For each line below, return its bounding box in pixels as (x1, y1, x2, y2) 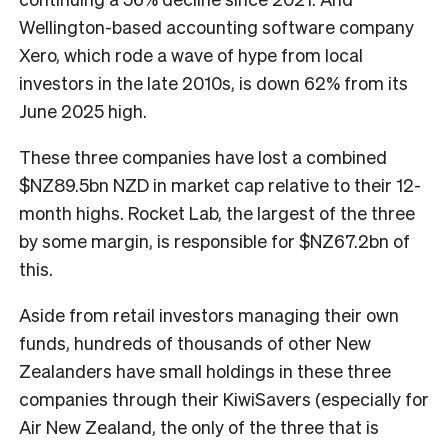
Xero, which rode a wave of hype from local (19, 42, 363, 66)
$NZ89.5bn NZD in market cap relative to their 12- (19, 172, 421, 196)
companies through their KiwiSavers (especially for (19, 386, 429, 410)
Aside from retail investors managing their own (19, 302, 399, 326)
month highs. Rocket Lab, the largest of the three (19, 200, 415, 224)
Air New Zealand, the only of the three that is (19, 414, 379, 438)
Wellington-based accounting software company (19, 14, 414, 38)
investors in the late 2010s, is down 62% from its (19, 70, 408, 94)
